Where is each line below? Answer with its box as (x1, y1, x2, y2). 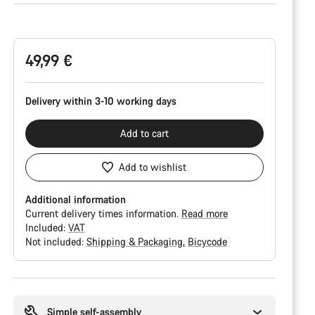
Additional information (25, 193, 126, 206)
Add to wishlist (119, 160, 187, 174)
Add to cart (120, 127, 169, 140)
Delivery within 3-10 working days (25, 94, 176, 108)
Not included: (25, 235, 86, 248)
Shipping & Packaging (86, 235, 186, 248)
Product (12, 4, 46, 17)
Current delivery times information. (25, 207, 181, 220)
